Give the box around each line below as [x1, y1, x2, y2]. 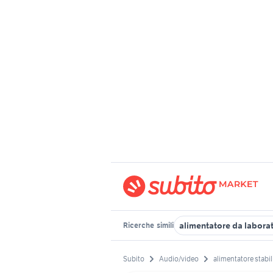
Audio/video [159, 254, 199, 264]
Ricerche [123, 221, 155, 230]
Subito [123, 254, 144, 264]
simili [155, 221, 174, 230]
